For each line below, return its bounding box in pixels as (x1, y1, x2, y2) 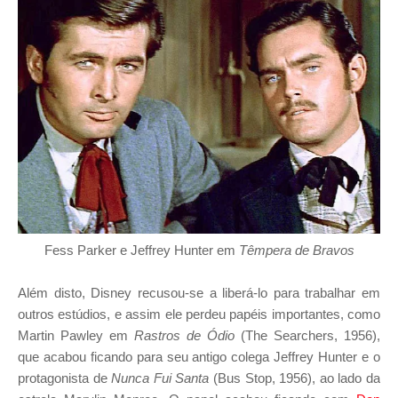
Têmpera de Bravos (238, 242, 354, 258)
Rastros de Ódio (134, 327, 235, 343)
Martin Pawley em (18, 327, 134, 343)
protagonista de (18, 370, 112, 386)
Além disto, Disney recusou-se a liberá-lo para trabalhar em (18, 284, 380, 300)
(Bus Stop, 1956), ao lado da (209, 370, 381, 386)
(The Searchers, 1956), (235, 327, 380, 343)
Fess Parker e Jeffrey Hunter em (44, 242, 239, 258)
